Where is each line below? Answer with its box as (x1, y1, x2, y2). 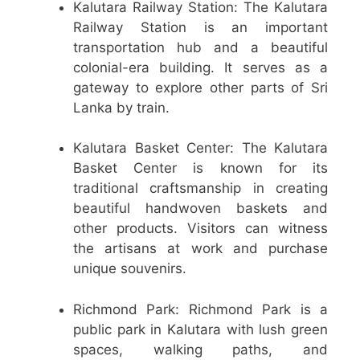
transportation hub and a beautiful (73, 39, 328, 55)
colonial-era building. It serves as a (73, 59, 328, 76)
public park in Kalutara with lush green (73, 321, 328, 337)
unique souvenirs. (73, 260, 186, 277)
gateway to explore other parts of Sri (73, 79, 328, 96)
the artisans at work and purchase (73, 240, 328, 257)
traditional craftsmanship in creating (73, 180, 328, 197)
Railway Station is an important (73, 18, 328, 35)
